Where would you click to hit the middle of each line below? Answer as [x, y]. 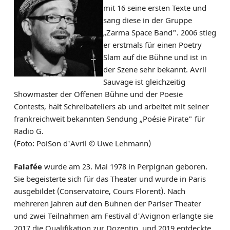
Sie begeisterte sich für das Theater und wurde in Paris [110, 178]
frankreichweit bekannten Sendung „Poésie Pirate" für [109, 118]
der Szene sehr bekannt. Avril [155, 69]
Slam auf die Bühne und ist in [155, 57]
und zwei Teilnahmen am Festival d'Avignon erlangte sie [113, 215]
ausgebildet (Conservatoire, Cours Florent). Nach [99, 191]
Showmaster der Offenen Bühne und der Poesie [98, 94]
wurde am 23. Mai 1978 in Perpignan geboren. [124, 166]
